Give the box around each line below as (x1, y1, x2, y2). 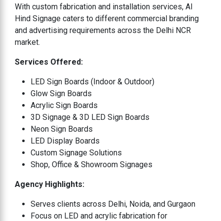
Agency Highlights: (15, 179, 84, 189)
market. (15, 37, 40, 47)
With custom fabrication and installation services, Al (15, 1, 192, 11)
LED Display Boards (31, 136, 100, 146)
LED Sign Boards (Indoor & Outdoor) (31, 76, 154, 86)
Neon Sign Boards (31, 124, 93, 134)
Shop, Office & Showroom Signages (31, 159, 152, 169)
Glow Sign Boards (31, 88, 92, 98)
